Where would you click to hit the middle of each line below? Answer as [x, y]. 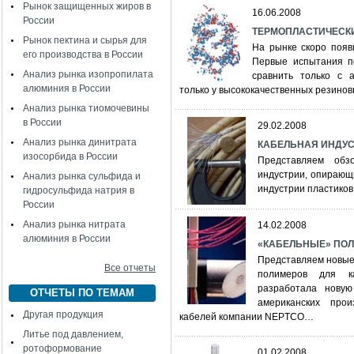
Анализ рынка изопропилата [88, 74]
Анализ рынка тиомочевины [86, 108]
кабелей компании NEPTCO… [247, 317]
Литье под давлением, [73, 334]
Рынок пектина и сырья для [85, 40]
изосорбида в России [70, 156]
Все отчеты [130, 268]
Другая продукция [63, 314]
